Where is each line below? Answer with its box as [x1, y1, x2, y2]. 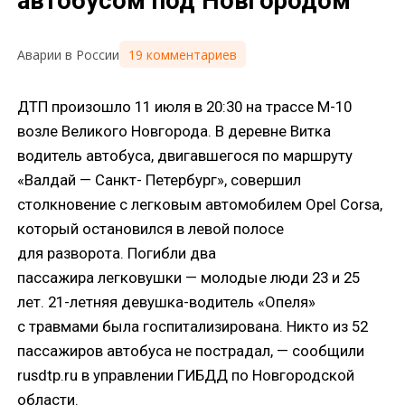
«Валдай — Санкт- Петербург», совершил [17, 170, 302, 189]
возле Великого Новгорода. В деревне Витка [17, 121, 332, 140]
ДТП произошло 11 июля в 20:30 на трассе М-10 [17, 97, 353, 116]
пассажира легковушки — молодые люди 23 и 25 [17, 268, 361, 287]
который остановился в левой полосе [17, 219, 285, 238]
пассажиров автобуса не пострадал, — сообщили [17, 341, 365, 360]
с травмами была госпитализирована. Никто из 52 [17, 316, 369, 335]
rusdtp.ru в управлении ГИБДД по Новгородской [17, 365, 355, 384]
